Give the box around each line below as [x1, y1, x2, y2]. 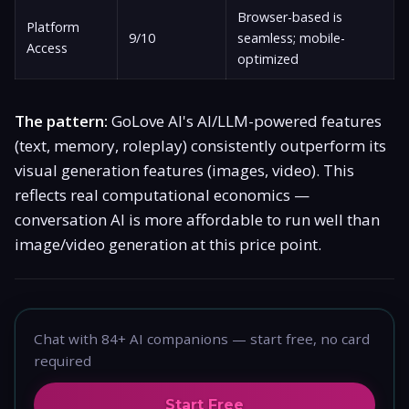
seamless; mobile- [237, 28, 345, 47]
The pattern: [15, 110, 108, 131]
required [34, 351, 91, 370]
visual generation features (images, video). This [15, 159, 354, 181]
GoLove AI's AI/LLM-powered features [108, 110, 382, 131]
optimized [237, 49, 299, 68]
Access [26, 38, 68, 57]
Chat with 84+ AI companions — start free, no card [34, 329, 370, 348]
